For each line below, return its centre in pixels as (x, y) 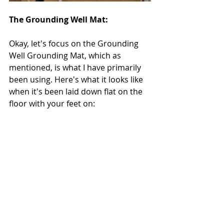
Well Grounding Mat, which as (66, 56)
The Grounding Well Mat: (58, 20)
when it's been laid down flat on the (77, 92)
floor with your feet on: (52, 104)
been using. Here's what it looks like (77, 80)
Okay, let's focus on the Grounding (75, 44)
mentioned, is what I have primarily (76, 68)
